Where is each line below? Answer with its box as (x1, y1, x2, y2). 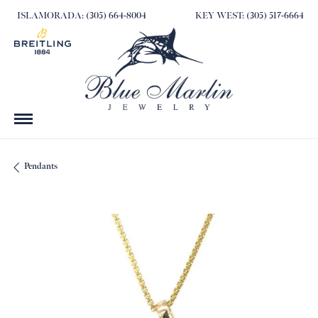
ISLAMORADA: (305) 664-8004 (17, 9, 146, 21)
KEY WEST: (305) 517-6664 (195, 9, 304, 21)
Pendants (24, 161, 57, 172)
